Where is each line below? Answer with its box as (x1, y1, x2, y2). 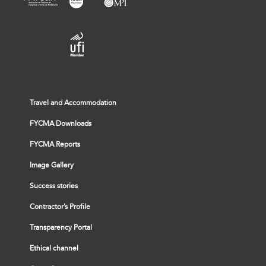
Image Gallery (30, 160, 74, 169)
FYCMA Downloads (30, 119, 91, 128)
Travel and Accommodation (30, 98, 116, 107)
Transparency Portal (30, 223, 92, 232)
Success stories (30, 181, 78, 190)
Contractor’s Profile (30, 202, 90, 211)
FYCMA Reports (30, 140, 80, 148)
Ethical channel (30, 243, 78, 252)
